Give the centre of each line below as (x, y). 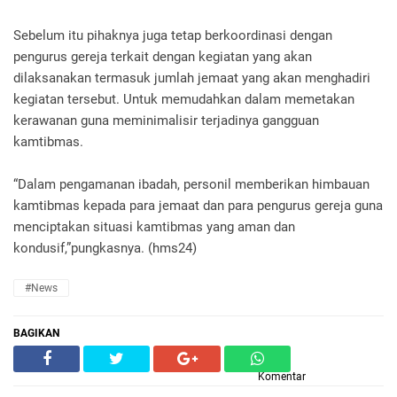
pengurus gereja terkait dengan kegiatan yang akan (163, 57)
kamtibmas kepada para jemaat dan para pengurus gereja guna (198, 206)
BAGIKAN (36, 333)
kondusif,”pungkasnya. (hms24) (105, 248)
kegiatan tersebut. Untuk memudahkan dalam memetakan (184, 99)
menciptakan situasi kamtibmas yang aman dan (154, 227)
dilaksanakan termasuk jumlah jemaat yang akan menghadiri (192, 78)
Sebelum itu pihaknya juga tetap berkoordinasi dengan (173, 35)
